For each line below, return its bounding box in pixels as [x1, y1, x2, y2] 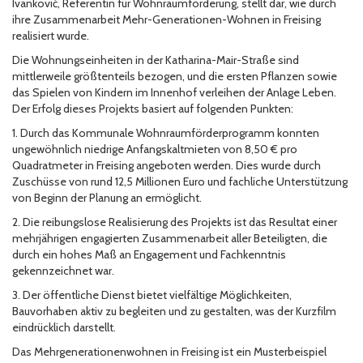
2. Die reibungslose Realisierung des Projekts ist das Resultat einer [12, 215, 337, 230]
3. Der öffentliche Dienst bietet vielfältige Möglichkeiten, [12, 288, 292, 303]
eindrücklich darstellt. [12, 320, 116, 335]
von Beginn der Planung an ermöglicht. [12, 190, 202, 206]
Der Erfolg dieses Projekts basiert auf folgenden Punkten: [12, 101, 293, 117]
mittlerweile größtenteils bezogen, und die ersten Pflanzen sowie [12, 69, 337, 84]
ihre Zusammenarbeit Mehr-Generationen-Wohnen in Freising [12, 12, 321, 28]
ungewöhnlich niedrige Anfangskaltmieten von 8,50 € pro [12, 142, 297, 157]
